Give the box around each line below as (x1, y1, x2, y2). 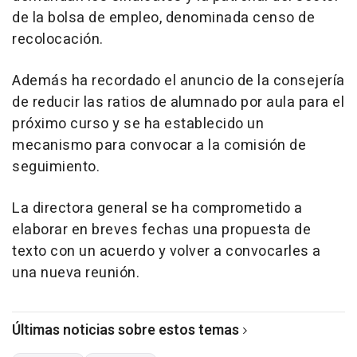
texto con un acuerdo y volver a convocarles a (12, 240, 321, 262)
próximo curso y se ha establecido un (12, 112, 264, 135)
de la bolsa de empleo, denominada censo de (12, 6, 315, 29)
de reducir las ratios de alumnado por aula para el (12, 91, 344, 113)
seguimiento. (12, 155, 100, 178)
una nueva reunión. (12, 261, 139, 284)
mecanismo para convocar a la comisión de (12, 134, 306, 156)
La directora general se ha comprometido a (12, 197, 303, 219)
